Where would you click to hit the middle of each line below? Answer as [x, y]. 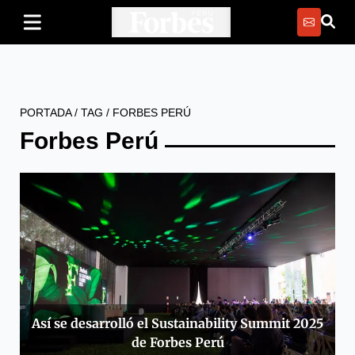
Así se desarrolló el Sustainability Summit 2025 [177, 324]
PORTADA [46, 113]
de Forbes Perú [177, 343]
